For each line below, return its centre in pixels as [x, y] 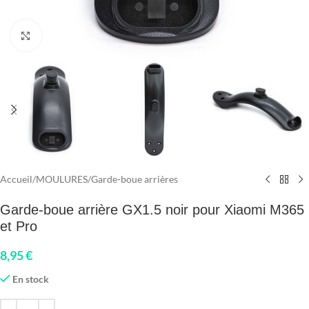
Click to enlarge [73, 35]
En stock [31, 279]
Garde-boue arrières [134, 179]
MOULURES [62, 179]
